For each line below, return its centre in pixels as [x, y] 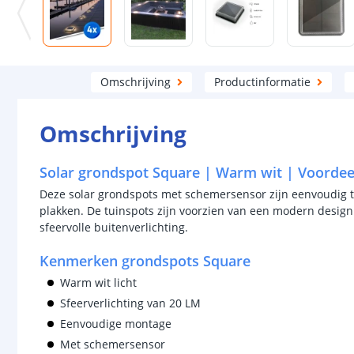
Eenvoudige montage [116, 324]
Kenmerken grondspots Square [145, 261]
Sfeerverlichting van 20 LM [130, 303]
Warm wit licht [98, 282]
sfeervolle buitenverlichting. [114, 227]
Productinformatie [262, 82]
